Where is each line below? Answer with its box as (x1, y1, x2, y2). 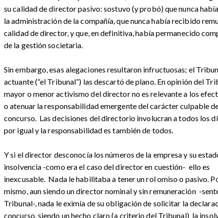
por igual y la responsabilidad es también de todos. (4, 126, 174, 135)
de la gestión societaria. (4, 40, 83, 50)
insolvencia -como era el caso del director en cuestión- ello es (4, 162, 210, 172)
